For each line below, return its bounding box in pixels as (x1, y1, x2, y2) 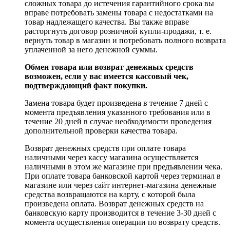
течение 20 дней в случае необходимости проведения (25, 117, 212, 126)
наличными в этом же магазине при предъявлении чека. (25, 162, 222, 171)
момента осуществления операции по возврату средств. (25, 217, 220, 226)
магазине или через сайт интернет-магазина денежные (25, 180, 216, 189)
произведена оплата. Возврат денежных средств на (25, 199, 204, 208)
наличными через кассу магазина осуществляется (25, 152, 198, 162)
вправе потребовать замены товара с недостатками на (25, 8, 213, 17)
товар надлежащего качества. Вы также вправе (25, 17, 189, 26)
